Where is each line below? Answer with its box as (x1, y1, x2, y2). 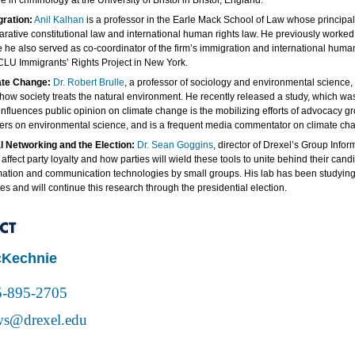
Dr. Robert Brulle (53, 77, 124, 88)
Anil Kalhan (34, 14, 84, 25)
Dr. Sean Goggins (137, 139, 213, 151)
